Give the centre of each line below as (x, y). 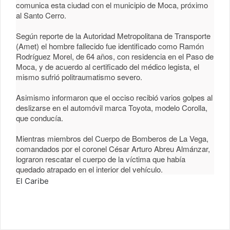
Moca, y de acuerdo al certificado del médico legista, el (108, 66)
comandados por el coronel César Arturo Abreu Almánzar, (113, 148)
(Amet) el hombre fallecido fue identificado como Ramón (110, 46)
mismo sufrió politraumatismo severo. (79, 76)
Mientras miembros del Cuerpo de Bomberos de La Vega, (112, 138)
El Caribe (32, 181)
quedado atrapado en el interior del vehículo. (90, 169)
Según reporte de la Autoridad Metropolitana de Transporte (113, 35)
